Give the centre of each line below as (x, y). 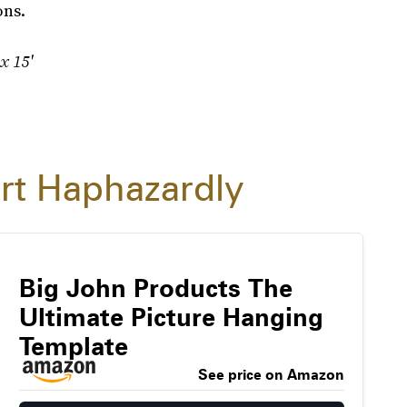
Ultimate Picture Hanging (171, 318)
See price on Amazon (271, 375)
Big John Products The (155, 288)
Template (73, 347)
